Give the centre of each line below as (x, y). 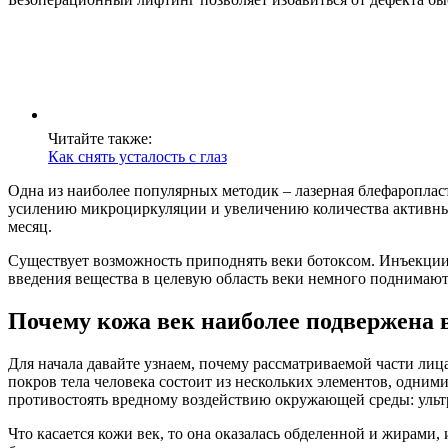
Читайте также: (100, 138)
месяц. (30, 226)
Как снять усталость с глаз (137, 156)
